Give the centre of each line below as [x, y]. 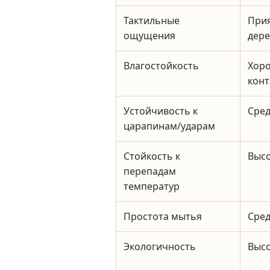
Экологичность [160, 246]
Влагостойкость [161, 66]
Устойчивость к [161, 111]
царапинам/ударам [169, 126]
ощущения [149, 36]
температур [152, 186]
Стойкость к [152, 156]
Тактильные [152, 20]
